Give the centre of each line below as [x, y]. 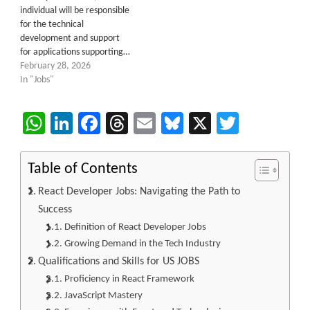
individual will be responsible [75, 10]
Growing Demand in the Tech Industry [142, 244]
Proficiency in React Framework [129, 279]
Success [55, 209]
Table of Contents [83, 169]
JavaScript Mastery [103, 295]
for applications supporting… [75, 52]
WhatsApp [92, 123]
